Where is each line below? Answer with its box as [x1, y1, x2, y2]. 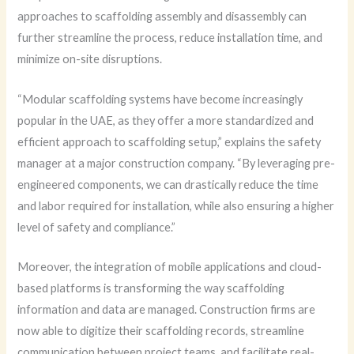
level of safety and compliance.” [17, 220, 176, 234]
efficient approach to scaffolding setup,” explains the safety [17, 134, 322, 149]
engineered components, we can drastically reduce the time [17, 177, 319, 191]
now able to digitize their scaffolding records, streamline [17, 323, 305, 337]
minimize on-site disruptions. [17, 52, 163, 66]
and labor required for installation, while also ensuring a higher [17, 198, 335, 213]
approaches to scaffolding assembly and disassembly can [17, 9, 307, 24]
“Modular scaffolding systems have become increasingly [17, 92, 303, 106]
